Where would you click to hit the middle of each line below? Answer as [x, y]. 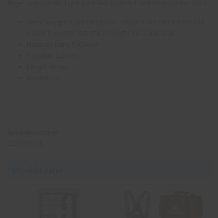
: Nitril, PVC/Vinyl [75, 44]
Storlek [38, 78]
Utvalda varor [38, 169]
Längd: [37, 66]
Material [39, 44]
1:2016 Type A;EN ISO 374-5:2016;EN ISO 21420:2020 [100, 33]
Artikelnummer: [34, 132]
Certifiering [44, 22]
